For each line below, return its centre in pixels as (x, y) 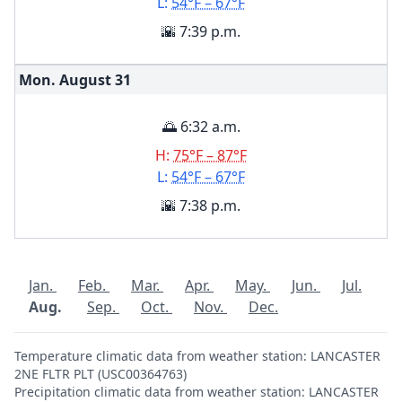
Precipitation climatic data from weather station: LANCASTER (197, 392)
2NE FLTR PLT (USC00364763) (100, 374)
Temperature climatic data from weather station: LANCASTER (197, 356)
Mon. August (65, 80)
